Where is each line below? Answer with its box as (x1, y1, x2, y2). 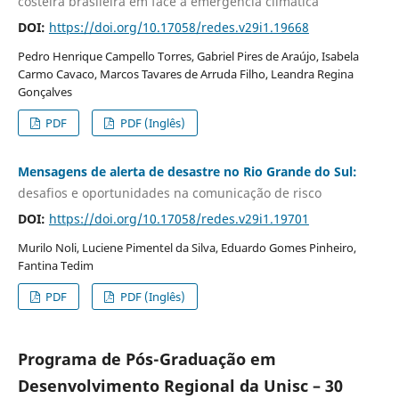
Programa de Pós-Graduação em (17, 347, 276, 370)
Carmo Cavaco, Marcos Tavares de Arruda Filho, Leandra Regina (17, 66, 354, 83)
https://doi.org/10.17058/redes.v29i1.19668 (48, 19, 309, 37)
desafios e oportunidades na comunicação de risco (17, 183, 322, 201)
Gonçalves (17, 84, 72, 101)
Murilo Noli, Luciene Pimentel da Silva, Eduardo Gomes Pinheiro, (17, 239, 356, 256)
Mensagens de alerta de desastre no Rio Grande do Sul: (17, 163, 357, 181)
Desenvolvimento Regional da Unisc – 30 (17, 374, 343, 396)
